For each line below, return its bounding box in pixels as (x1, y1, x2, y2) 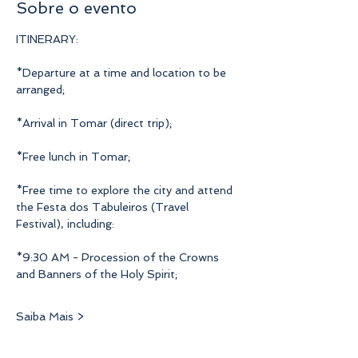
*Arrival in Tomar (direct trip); (16, 116, 172, 129)
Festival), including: (16, 217, 114, 230)
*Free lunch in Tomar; (16, 149, 130, 163)
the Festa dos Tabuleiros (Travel (16, 200, 192, 213)
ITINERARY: (16, 32, 78, 46)
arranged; (16, 82, 65, 96)
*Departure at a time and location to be (16, 66, 229, 79)
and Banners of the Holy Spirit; (16, 267, 177, 280)
